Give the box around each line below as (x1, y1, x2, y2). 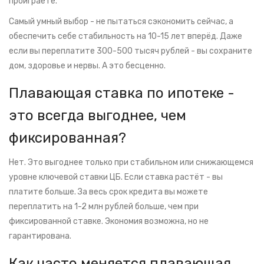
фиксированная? (9, 130, 126, 147)
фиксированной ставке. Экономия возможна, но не (9, 216, 209, 227)
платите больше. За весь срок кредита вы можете (9, 187, 208, 197)
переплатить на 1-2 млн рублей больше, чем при (9, 202, 199, 212)
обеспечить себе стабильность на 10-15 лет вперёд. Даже (9, 31, 242, 42)
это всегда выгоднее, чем (9, 107, 186, 124)
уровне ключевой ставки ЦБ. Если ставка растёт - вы (9, 172, 223, 183)
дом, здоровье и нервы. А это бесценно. (9, 61, 166, 71)
